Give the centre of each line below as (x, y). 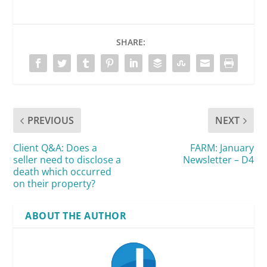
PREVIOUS (51, 121)
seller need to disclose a (67, 160)
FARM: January (222, 148)
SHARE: (131, 42)
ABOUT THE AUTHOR (76, 216)
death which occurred (63, 172)
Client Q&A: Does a (55, 148)
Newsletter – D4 (218, 160)
